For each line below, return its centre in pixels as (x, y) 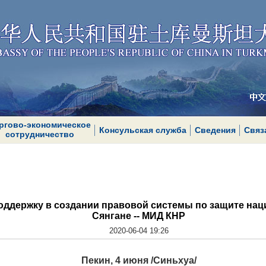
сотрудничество (39, 134)
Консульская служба (142, 130)
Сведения (215, 130)
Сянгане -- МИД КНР (139, 216)
